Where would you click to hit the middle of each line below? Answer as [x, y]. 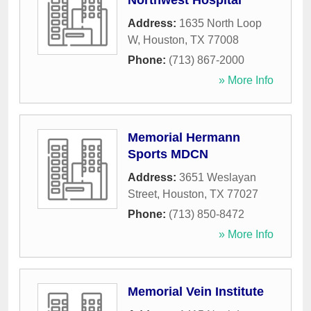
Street [142, 194]
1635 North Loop [220, 24]
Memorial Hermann [184, 138]
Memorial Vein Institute [196, 292]
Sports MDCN [168, 154]
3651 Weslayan [218, 178]
